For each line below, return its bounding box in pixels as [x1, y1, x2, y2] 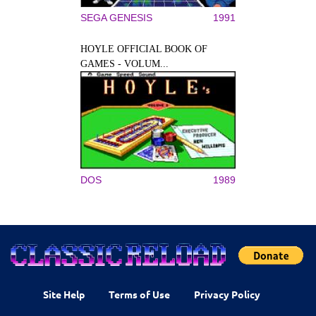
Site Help [42, 287, 85, 300]
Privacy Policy [194, 287, 261, 300]
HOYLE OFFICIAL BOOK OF [80, 44, 207, 54]
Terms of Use [109, 287, 170, 300]
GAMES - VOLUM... [80, 59, 169, 69]
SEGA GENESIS [80, 12, 152, 23]
